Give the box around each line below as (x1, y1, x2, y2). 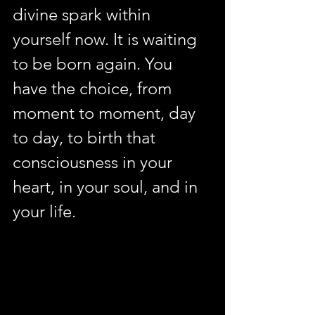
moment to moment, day (13, 103, 200, 123)
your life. (13, 201, 76, 221)
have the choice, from (13, 78, 176, 98)
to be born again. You (13, 53, 176, 74)
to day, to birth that (13, 127, 160, 148)
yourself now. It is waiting (13, 29, 201, 49)
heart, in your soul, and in (13, 176, 202, 197)
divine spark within (13, 4, 155, 25)
